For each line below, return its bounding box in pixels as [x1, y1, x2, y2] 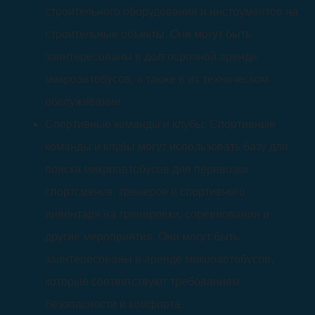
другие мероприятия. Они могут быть [45, 231, 239, 243]
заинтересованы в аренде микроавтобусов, [45, 253, 274, 265]
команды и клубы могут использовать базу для [45, 141, 288, 153]
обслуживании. [45, 96, 124, 108]
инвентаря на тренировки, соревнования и [45, 208, 269, 220]
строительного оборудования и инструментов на [45, 6, 298, 18]
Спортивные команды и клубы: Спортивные [45, 118, 276, 130]
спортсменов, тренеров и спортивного [45, 186, 245, 198]
